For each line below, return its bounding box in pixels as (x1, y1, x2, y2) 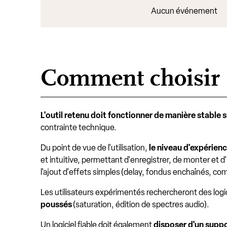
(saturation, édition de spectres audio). (73, 200, 210, 209)
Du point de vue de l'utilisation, (41, 143, 149, 153)
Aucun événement (151, 6, 217, 16)
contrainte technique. (41, 123, 117, 132)
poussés (41, 200, 73, 209)
